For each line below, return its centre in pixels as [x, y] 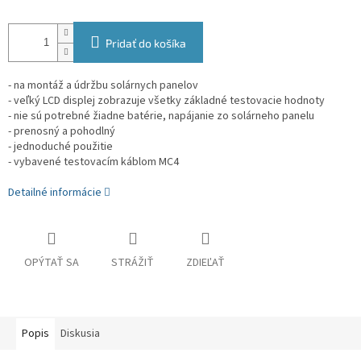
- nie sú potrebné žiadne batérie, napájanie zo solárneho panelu [161, 116]
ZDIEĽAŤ [205, 263]
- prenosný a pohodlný [62, 132]
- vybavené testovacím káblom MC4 [93, 162]
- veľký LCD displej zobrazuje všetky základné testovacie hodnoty [166, 101]
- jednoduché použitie [60, 147]
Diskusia [80, 334]
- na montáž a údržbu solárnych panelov [103, 86]
